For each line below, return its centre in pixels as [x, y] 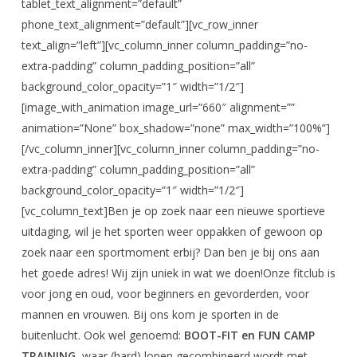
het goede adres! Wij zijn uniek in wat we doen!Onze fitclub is [178, 273]
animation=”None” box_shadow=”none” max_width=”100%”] [175, 128]
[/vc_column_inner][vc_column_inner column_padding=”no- [170, 149]
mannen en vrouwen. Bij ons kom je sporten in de [150, 314]
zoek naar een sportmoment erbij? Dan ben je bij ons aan [170, 252]
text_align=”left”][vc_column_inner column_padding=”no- [164, 45]
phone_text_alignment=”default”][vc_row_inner [139, 24]
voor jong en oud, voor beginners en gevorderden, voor [165, 294]
